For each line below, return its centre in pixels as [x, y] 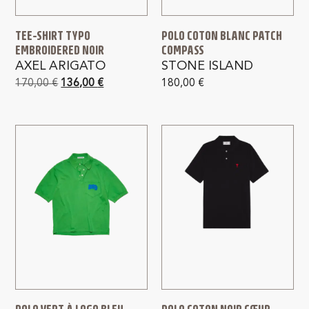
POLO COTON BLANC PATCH [222, 36]
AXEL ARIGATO [61, 67]
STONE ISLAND [207, 67]
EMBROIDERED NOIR [60, 50]
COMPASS [183, 50]
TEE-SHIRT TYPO [53, 36]
